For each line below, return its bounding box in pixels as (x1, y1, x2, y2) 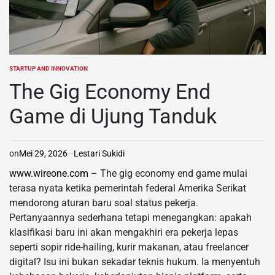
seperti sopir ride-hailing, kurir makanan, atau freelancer (9, 241, 249, 253)
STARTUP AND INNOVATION (9, 64, 88, 72)
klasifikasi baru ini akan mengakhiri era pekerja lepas (9, 226, 238, 238)
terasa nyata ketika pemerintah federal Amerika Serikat (9, 182, 246, 194)
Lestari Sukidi (74, 148, 125, 158)
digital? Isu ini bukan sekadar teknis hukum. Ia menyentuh (9, 255, 260, 268)
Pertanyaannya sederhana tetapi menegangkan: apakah (9, 211, 252, 223)
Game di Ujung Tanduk (9, 103, 217, 128)
